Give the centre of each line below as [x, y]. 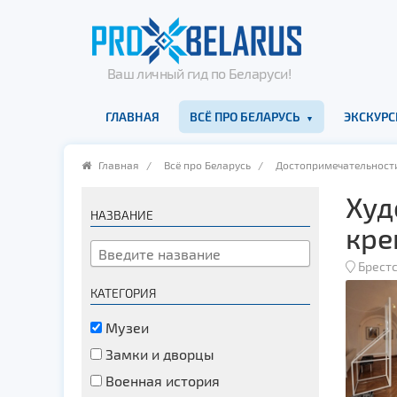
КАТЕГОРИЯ [124, 293]
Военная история [161, 381]
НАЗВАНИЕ [122, 215]
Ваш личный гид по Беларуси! [199, 73]
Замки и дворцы [158, 354]
